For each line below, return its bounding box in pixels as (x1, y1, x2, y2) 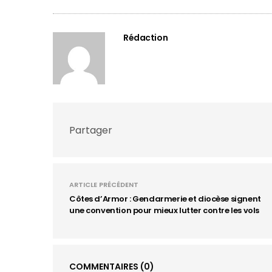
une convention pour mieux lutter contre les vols (69, 205, 259, 216)
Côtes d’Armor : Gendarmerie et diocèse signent (69, 193, 261, 205)
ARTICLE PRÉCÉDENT (69, 180, 138, 189)
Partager (69, 123, 112, 137)
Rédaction (123, 32, 168, 44)
